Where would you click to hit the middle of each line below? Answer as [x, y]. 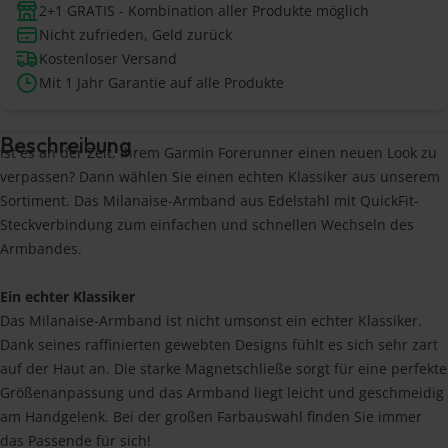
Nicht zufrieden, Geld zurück [135, 35]
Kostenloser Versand [108, 59]
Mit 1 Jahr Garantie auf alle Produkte [161, 83]
